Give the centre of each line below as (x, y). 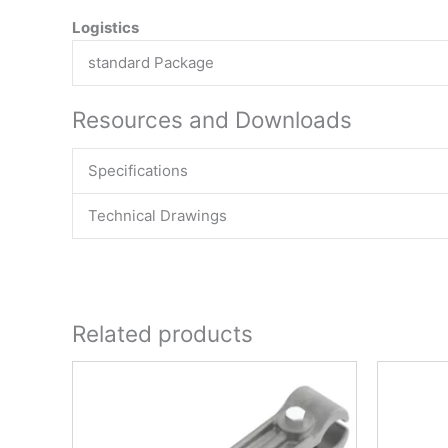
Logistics (105, 27)
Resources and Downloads (212, 120)
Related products (162, 333)
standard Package (151, 62)
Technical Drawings (157, 215)
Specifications (138, 170)
